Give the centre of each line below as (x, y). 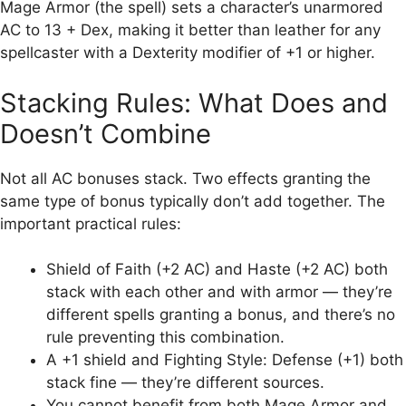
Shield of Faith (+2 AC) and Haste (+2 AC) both (217, 270)
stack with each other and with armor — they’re (219, 292)
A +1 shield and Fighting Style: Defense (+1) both (225, 360)
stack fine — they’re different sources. (185, 383)
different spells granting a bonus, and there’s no (221, 315)
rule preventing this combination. (165, 338)
